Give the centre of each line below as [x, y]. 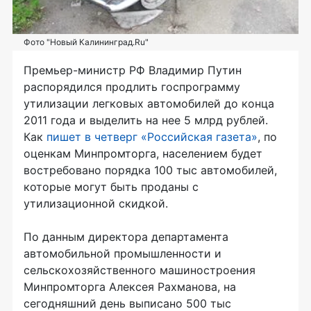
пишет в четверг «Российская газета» [152, 137]
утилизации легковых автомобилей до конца [149, 104]
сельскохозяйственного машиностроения [140, 270]
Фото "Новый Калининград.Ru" [86, 42]
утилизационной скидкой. [96, 204]
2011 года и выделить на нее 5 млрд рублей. [146, 120]
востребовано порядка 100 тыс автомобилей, [150, 170]
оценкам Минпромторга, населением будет [143, 154]
